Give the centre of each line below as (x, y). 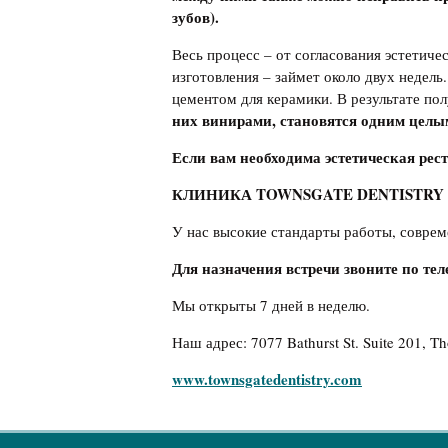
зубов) (193, 17)
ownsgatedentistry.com (287, 379)
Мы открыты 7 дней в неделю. (271, 305)
